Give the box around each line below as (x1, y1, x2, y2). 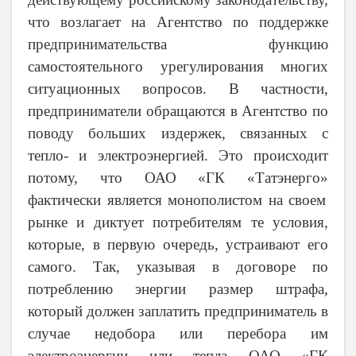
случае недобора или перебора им (28, 325, 328, 342)
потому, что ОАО (28, 169, 199, 187)
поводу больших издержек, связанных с (28, 125, 328, 142)
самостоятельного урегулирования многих (28, 58, 328, 75)
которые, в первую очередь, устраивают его (28, 236, 328, 253)
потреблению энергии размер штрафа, (28, 281, 328, 298)
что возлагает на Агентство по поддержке (28, 14, 328, 31)
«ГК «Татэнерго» (198, 169, 328, 187)
